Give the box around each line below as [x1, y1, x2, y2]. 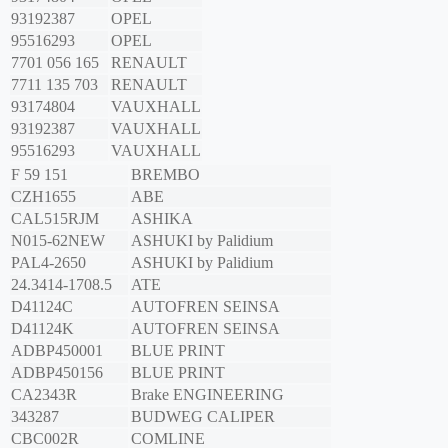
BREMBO [131, 166, 200, 184]
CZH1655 [11, 188, 76, 206]
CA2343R [11, 386, 77, 404]
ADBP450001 [11, 342, 103, 360]
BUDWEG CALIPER [131, 408, 275, 426]
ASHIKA [131, 210, 193, 228]
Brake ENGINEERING [131, 386, 284, 404]
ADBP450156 [11, 364, 103, 382]
